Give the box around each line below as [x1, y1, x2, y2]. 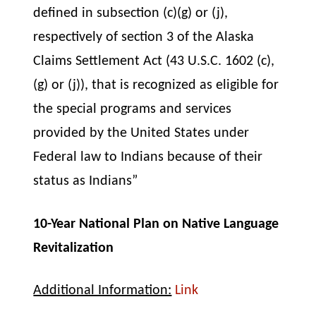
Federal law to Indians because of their [33, 150, 263, 165]
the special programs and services [33, 102, 232, 117]
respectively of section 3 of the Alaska [33, 30, 255, 45]
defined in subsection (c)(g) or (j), [33, 6, 229, 21]
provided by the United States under [33, 126, 250, 141]
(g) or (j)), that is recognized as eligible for [33, 78, 279, 93]
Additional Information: [33, 283, 172, 298]
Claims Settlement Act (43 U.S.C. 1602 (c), [33, 54, 275, 69]
